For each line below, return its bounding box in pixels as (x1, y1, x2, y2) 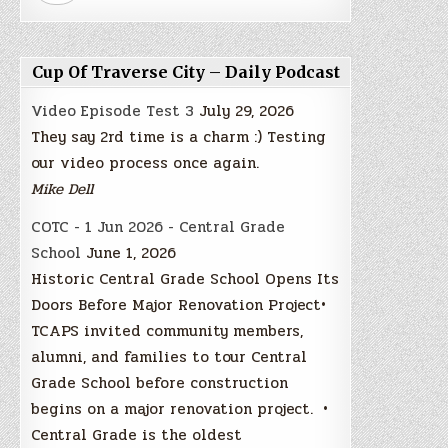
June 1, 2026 (86, 240, 177, 265)
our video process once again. (31, 150, 260, 175)
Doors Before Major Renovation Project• (31, 292, 327, 317)
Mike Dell (31, 176, 94, 201)
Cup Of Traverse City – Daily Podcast (31, 61, 340, 82)
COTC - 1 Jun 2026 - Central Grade (31, 214, 286, 239)
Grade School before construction (31, 370, 289, 395)
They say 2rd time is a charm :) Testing (31, 124, 327, 149)
